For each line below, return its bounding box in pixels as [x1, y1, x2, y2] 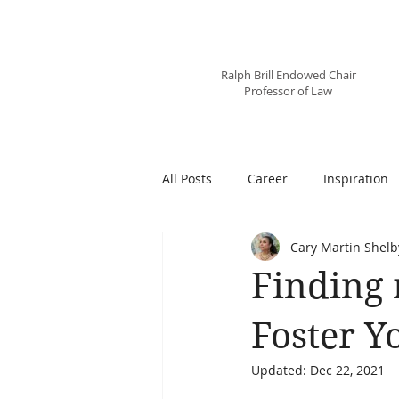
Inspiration [323, 169, 388, 187]
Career [248, 169, 288, 187]
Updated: [251, 362, 310, 379]
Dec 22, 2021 [310, 362, 385, 379]
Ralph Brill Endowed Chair [220, 67, 356, 83]
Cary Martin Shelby [201, 42, 375, 63]
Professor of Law [244, 83, 332, 99]
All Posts [162, 169, 212, 187]
